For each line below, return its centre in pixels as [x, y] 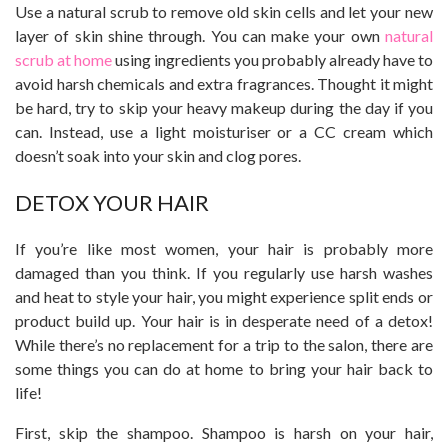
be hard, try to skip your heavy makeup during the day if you [224, 107]
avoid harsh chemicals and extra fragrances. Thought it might [224, 83]
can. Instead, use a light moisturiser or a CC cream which [224, 131]
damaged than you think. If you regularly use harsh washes [224, 273]
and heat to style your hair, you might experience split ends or [224, 297]
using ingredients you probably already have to [272, 59]
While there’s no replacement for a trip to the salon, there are [224, 345]
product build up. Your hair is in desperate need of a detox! [224, 321]
